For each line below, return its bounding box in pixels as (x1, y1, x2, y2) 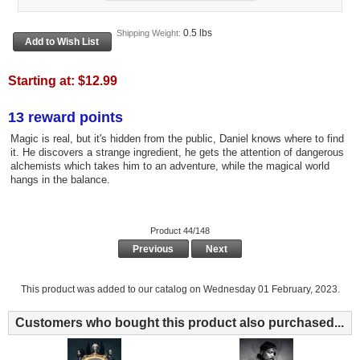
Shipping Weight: (116, 28, 183, 39)
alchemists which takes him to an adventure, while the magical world (10, 160, 329, 173)
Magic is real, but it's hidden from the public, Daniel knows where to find (10, 133, 344, 145)
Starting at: (8, 73, 78, 88)
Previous (130, 243, 177, 255)
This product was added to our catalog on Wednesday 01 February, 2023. (20, 283, 340, 295)
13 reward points (8, 108, 123, 125)
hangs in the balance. (10, 174, 110, 186)
